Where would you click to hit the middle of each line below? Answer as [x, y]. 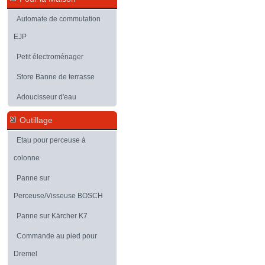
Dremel [25, 254]
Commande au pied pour [57, 236]
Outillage [36, 120]
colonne [27, 158]
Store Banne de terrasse [56, 77]
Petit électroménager [50, 57]
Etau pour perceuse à [51, 140]
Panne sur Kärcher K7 [52, 216]
